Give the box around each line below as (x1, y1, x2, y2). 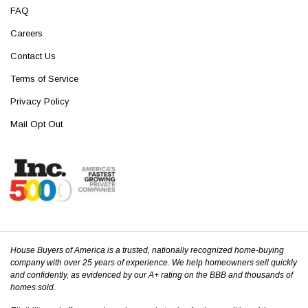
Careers (10, 27, 43, 38)
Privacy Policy (10, 96, 69, 107)
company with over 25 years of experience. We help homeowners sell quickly (10, 258, 297, 268)
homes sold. (10, 283, 56, 293)
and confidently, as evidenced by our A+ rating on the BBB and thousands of (10, 270, 293, 280)
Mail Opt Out (10, 118, 63, 129)
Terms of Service (10, 73, 78, 84)
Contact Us (10, 50, 56, 61)
